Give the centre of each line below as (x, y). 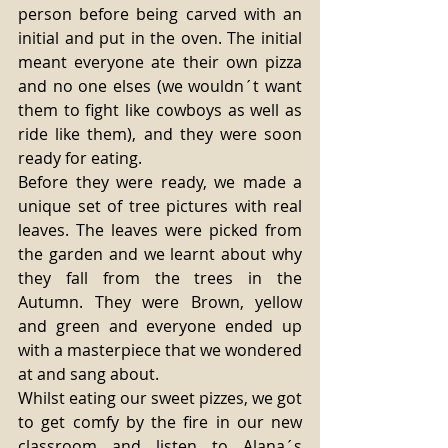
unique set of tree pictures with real (160, 206)
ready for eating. (82, 158)
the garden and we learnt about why (160, 254)
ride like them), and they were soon (160, 134)
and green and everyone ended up (160, 326)
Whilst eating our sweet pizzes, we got (160, 398)
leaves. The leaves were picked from (160, 230)
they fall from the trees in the (160, 278)
